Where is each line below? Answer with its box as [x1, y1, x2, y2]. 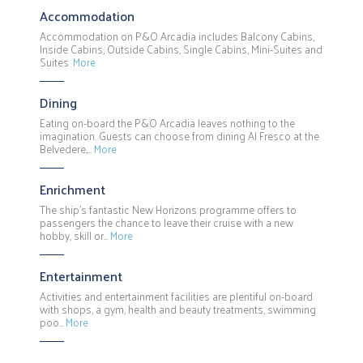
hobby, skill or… [40, 224, 110, 246]
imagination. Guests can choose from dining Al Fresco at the [40, 125, 319, 146]
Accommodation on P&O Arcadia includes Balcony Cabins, [40, 25, 314, 46]
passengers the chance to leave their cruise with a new [40, 211, 293, 233]
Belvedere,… [40, 138, 94, 159]
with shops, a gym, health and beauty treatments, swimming [40, 298, 316, 319]
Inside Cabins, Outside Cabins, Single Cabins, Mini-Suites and [40, 38, 322, 59]
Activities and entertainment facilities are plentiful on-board [40, 285, 313, 306]
